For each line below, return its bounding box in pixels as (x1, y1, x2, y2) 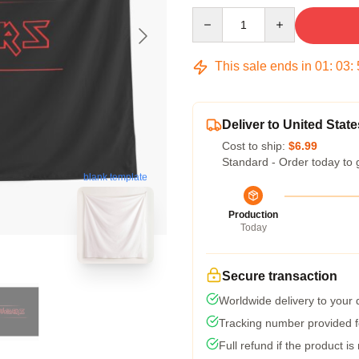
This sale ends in (212, 59, 315, 73)
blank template (83, 171, 147, 184)
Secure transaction (222, 269, 337, 283)
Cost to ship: (222, 139, 288, 152)
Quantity (192, 8, 234, 21)
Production (228, 209, 278, 220)
